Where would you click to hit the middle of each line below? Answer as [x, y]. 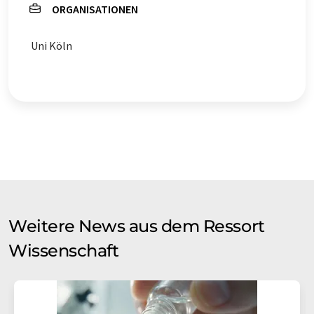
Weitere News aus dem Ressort [137, 226]
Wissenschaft [64, 251]
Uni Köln [52, 46]
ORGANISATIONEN [95, 9]
